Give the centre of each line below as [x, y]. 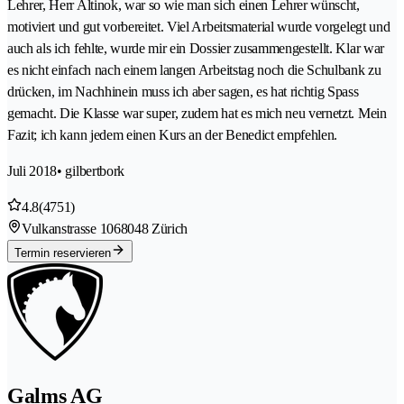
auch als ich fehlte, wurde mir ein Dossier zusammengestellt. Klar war [196, 48]
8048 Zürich [154, 228]
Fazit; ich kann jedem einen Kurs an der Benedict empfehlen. [173, 134]
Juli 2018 [32, 170]
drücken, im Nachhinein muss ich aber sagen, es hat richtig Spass [183, 91]
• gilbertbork [91, 170]
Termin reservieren [63, 252]
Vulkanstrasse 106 [71, 228]
